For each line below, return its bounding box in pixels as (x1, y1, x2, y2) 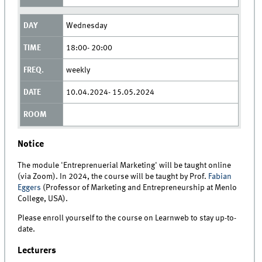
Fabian (208, 172, 232, 181)
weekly (65, 65, 90, 74)
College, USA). (18, 194, 68, 203)
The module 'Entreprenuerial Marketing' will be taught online (18, 161, 232, 170)
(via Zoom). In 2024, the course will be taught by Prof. (18, 172, 209, 181)
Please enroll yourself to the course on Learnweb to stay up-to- (18, 213, 237, 222)
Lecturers (18, 246, 57, 256)
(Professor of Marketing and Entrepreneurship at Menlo (41, 183, 237, 192)
